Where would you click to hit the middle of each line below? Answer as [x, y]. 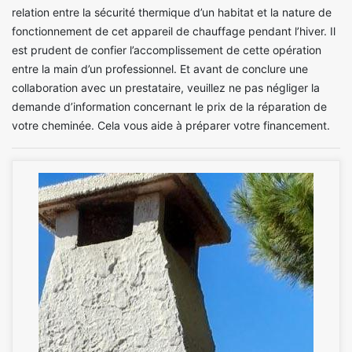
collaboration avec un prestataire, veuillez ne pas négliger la [166, 87]
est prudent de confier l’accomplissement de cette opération [167, 49]
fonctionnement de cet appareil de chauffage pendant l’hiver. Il [174, 31]
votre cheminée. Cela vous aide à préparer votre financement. [171, 125]
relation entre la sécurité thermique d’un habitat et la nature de [172, 12]
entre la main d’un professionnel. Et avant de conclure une [160, 68]
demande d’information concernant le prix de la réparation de [169, 106]
